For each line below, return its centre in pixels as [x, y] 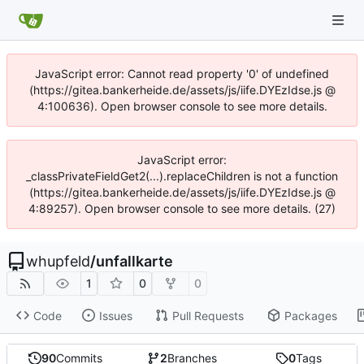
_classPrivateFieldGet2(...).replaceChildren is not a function [182, 176]
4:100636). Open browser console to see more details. [182, 106]
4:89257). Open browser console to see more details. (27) [182, 208]
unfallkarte [134, 261]
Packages [310, 315]
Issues [115, 315]
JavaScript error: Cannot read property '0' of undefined [182, 74]
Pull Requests [208, 315]
